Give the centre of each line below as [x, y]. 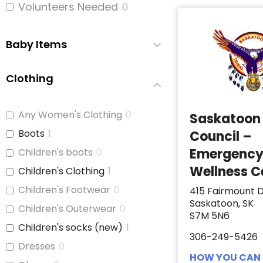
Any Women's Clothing [70, 115]
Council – [221, 137]
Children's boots [55, 153]
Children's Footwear [64, 190]
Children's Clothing [61, 171]
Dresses [37, 247]
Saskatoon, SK [222, 204]
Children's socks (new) [70, 228]
